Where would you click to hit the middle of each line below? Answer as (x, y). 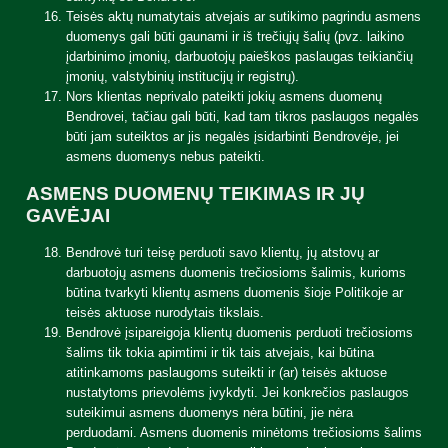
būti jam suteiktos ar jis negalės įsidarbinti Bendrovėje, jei (232, 136)
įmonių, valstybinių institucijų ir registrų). (182, 76)
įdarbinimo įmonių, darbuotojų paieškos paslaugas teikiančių (239, 56)
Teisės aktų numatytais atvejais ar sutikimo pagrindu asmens (243, 16)
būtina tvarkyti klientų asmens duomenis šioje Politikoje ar (234, 292)
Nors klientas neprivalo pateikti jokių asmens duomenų (224, 96)
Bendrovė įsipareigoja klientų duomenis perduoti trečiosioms (239, 332)
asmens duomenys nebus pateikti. (165, 156)
